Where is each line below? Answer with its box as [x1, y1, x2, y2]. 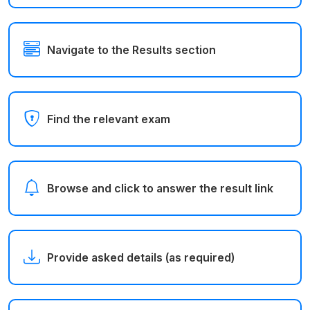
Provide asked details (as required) [47, 250, 235, 264]
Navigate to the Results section [47, 42, 216, 57]
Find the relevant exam [47, 111, 170, 126]
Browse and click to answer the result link [47, 181, 273, 195]
